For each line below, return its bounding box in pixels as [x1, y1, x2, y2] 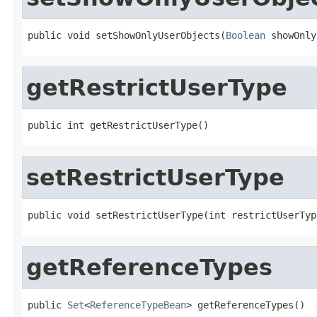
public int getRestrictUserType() [28, 119, 209, 131]
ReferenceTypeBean [90, 299, 186, 311]
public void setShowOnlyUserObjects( [28, 29, 226, 41]
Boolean [226, 29, 265, 41]
